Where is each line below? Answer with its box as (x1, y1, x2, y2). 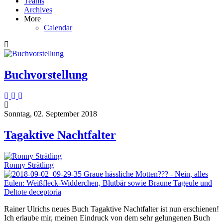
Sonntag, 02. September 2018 (4, 109, 97, 118)
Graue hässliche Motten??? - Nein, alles (84, 169, 208, 178)
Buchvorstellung (4, 68, 88, 81)
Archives (24, 5, 52, 14)
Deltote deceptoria (4, 187, 61, 196)
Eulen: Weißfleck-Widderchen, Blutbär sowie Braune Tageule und (4, 178, 212, 187)
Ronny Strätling (4, 160, 54, 169)
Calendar (44, 23, 72, 32)
